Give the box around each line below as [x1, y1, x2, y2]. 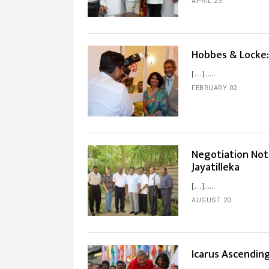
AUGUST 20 [192, 196, 231, 204]
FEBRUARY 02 [192, 84, 237, 92]
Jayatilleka [192, 159, 240, 177]
